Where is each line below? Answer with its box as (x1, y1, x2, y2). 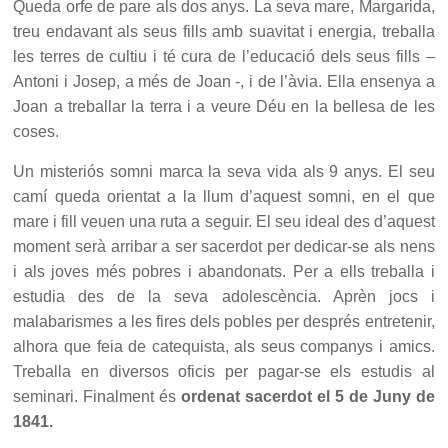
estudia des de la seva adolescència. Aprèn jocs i (13, 288, 435, 306)
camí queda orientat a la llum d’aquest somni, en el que (13, 188, 435, 206)
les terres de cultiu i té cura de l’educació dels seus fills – (13, 48, 435, 66)
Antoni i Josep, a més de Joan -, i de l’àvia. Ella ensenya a (13, 73, 435, 91)
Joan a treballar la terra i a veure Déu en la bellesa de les (13, 98, 435, 116)
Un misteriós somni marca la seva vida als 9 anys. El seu (13, 163, 435, 181)
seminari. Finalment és (13, 388, 182, 406)
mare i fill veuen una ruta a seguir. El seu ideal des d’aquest (13, 213, 435, 231)
